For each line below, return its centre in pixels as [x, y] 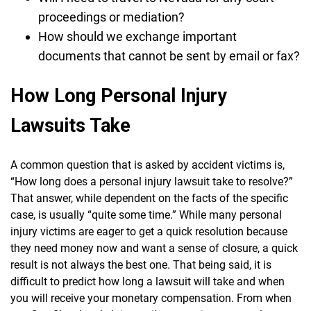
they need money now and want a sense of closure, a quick [154, 248]
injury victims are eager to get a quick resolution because [149, 231]
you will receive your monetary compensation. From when [151, 298]
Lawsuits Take [73, 126]
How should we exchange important [137, 36]
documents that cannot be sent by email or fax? [169, 56]
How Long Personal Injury [119, 96]
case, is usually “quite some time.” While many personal [146, 215]
